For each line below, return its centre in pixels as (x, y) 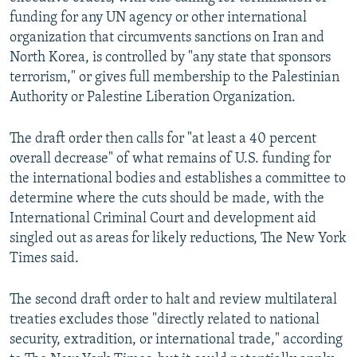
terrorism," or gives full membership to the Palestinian (175, 78)
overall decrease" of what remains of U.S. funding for (170, 159)
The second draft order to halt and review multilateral (173, 300)
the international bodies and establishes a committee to (178, 179)
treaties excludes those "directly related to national (165, 320)
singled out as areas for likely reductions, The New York (178, 239)
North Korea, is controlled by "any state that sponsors (170, 58)
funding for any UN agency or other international (158, 18)
